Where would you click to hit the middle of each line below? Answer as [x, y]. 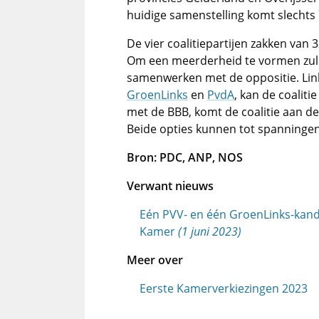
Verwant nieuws [170, 186]
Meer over [155, 260]
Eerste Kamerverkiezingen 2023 [224, 288]
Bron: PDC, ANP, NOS [185, 157]
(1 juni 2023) [210, 231]
